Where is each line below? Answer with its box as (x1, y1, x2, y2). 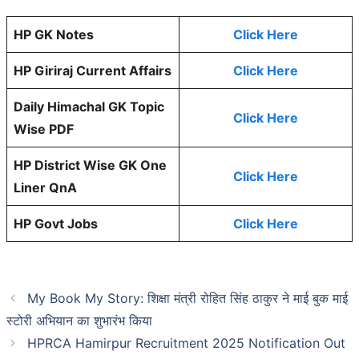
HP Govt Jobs (14, 215, 98, 232)
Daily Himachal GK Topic (14, 98, 164, 115)
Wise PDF (14, 120, 74, 137)
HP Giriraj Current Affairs (14, 62, 171, 79)
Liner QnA (14, 179, 77, 196)
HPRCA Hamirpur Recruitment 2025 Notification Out (26, 334, 345, 351)
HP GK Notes (14, 26, 94, 42)
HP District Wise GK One (14, 156, 167, 173)
